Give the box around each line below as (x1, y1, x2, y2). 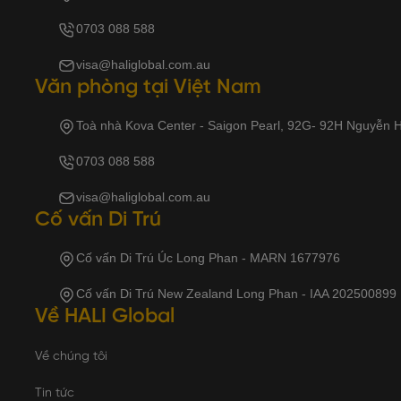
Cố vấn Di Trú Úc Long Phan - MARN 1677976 (76, 251, 340, 266)
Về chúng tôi (35, 350, 107, 364)
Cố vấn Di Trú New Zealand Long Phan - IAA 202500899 (76, 286, 397, 302)
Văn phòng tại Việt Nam (35, 77, 261, 99)
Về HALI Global (35, 306, 175, 328)
